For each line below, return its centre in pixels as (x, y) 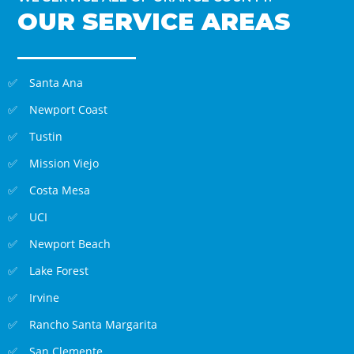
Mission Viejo (64, 164)
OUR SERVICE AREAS (154, 22)
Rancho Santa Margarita (94, 325)
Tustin (46, 137)
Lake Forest (59, 271)
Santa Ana (56, 83)
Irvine (45, 298)
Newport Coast (69, 110)
